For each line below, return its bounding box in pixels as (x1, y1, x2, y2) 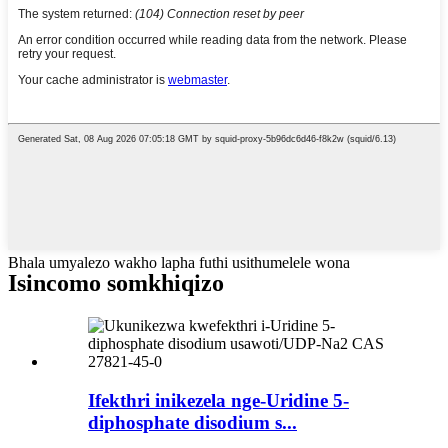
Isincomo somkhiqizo (8, 270, 224, 297)
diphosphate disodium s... (88, 411, 297, 433)
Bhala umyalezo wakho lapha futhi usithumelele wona (8, 254, 350, 272)
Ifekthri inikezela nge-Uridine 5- (88, 389, 349, 411)
